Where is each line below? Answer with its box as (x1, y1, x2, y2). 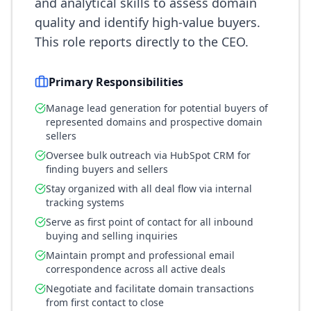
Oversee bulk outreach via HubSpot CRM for (46, 149, 251, 162)
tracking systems (46, 196, 124, 209)
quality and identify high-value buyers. (35, 14, 260, 31)
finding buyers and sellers (46, 162, 168, 176)
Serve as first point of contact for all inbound (46, 215, 253, 228)
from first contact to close (46, 296, 164, 309)
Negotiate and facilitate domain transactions (46, 282, 254, 295)
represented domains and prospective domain (46, 115, 262, 128)
